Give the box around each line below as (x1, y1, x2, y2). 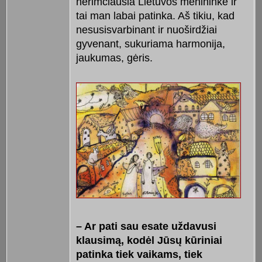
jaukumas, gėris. (75, 51, 153, 64)
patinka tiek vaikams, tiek (75, 249, 202, 261)
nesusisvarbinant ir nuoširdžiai (75, 23, 217, 36)
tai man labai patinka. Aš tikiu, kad (75, 9, 235, 22)
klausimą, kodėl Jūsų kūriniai (75, 235, 222, 247)
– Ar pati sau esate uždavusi (75, 220, 216, 233)
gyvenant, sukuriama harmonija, (75, 37, 225, 50)
